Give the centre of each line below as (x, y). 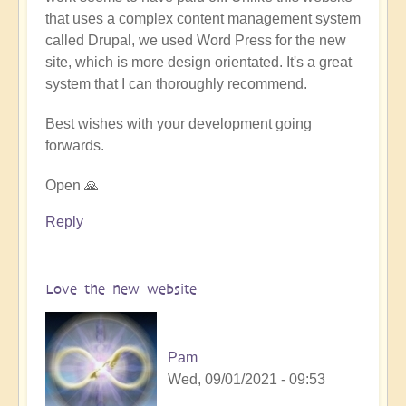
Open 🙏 (72, 186)
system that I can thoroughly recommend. (176, 84)
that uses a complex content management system (203, 19)
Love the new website (121, 289)
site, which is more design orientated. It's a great (198, 63)
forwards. (75, 146)
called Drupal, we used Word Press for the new (196, 41)
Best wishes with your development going (179, 124)
